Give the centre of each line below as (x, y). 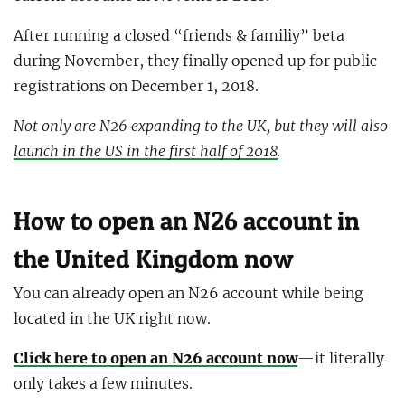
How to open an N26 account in (187, 221)
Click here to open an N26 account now (155, 358)
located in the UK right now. (112, 319)
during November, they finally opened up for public (195, 61)
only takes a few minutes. (103, 384)
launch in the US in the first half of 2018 (146, 151)
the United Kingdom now (154, 259)
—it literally (341, 358)
